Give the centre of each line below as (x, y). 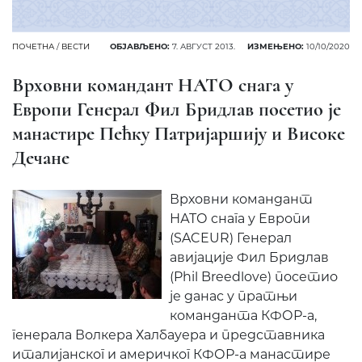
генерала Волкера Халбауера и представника (168, 335)
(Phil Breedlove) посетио (254, 277)
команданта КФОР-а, (243, 316)
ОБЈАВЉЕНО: (140, 47)
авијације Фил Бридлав (249, 258)
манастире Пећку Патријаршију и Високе (179, 134)
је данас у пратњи (234, 297)
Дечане (41, 158)
